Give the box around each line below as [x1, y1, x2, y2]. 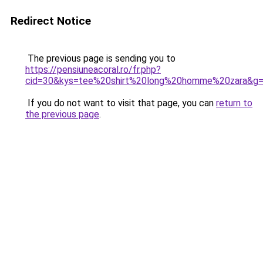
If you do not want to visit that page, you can [25, 97, 216, 109]
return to [216, 97, 252, 109]
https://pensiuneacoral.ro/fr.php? [25, 64, 161, 75]
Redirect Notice [11, 14, 91, 28]
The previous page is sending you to [25, 53, 176, 64]
